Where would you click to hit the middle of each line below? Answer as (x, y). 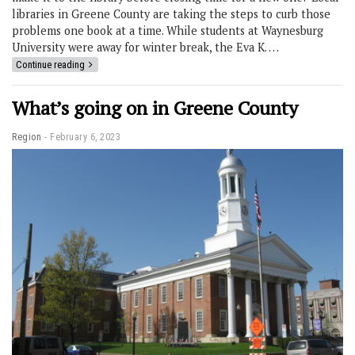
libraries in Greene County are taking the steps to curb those (171, 14)
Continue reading (50, 65)
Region (27, 137)
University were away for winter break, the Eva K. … (145, 48)
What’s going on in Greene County (155, 108)
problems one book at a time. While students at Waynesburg (168, 31)
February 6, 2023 (85, 137)
